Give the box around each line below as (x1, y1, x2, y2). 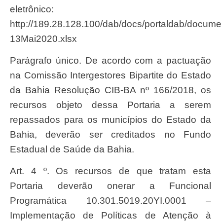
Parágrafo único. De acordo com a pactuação (10, 55, 16, 66)
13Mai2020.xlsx (10, 33, 77, 44)
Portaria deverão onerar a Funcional (10, 181, 211, 191)
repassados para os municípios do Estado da (10, 114, 211, 125)
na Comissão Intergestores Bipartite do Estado (10, 70, 211, 80)
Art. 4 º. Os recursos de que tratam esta (10, 166, 16, 177)
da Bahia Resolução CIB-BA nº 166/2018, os (10, 85, 211, 95)
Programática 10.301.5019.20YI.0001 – (10, 195, 211, 206)
